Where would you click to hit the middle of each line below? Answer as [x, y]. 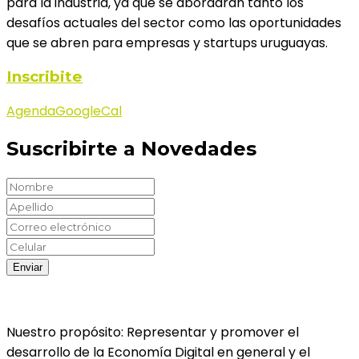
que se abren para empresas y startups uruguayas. [167, 42]
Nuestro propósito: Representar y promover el [153, 332]
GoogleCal [89, 111]
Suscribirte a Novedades [131, 149]
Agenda [31, 111]
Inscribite [44, 77]
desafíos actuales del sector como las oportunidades [174, 22]
